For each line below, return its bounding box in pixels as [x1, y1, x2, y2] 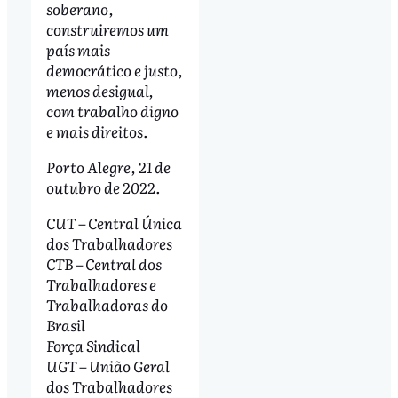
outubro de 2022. [45, 176, 160, 199]
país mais [45, 38, 110, 61]
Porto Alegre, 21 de [45, 155, 171, 179]
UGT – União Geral [45, 354, 170, 377]
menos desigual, [45, 79, 154, 102]
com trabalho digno [45, 99, 179, 123]
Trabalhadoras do [45, 292, 168, 315]
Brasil [45, 313, 85, 336]
